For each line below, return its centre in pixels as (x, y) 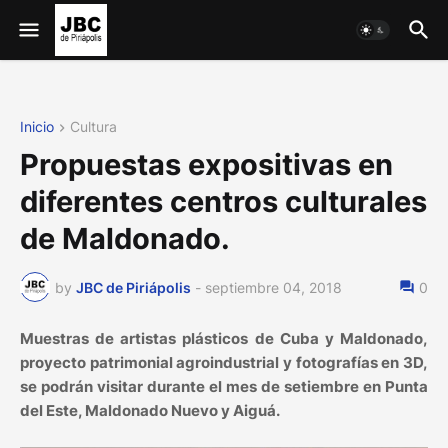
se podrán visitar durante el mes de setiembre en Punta (224, 387)
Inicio (37, 126)
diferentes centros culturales (223, 202)
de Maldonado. (125, 239)
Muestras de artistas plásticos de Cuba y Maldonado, (224, 339)
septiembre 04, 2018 (273, 287)
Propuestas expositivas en (206, 165)
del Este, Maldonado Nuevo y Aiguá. (150, 411)
